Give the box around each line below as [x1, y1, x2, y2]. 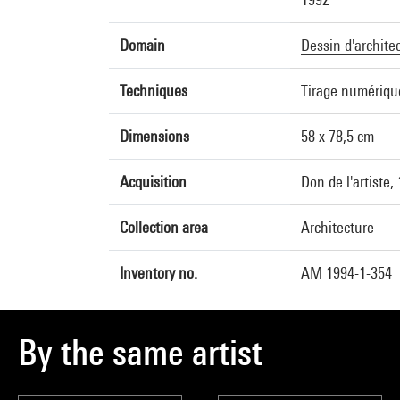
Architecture [301, 218, 374, 237]
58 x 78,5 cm [301, 127, 374, 146]
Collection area [120, 218, 208, 237]
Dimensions [120, 127, 189, 146]
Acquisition [120, 172, 187, 191]
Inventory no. [120, 263, 197, 282]
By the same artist [18, 331, 262, 373]
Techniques [120, 81, 187, 100]
